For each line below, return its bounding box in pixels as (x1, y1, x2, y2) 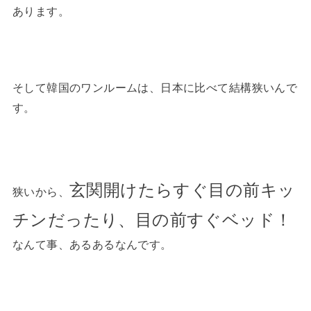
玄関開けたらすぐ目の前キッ (69, 180, 296, 200)
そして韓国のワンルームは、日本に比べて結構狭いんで (12, 81, 298, 94)
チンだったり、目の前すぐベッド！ (12, 210, 292, 230)
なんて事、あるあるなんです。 (12, 238, 172, 251)
